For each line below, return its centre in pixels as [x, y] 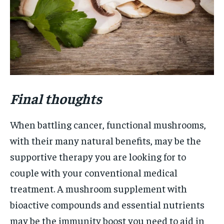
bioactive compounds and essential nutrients [107, 204]
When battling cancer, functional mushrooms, [108, 124]
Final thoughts [56, 98]
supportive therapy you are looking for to [98, 156]
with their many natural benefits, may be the [105, 140]
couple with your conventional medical [94, 172]
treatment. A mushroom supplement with [98, 188]
